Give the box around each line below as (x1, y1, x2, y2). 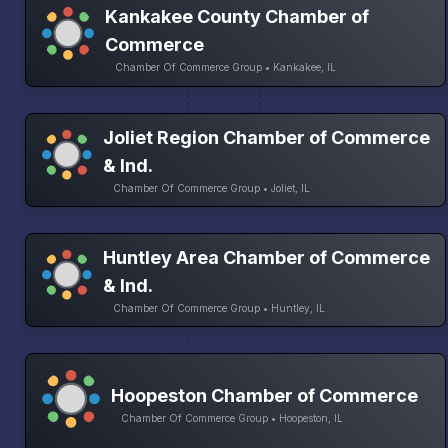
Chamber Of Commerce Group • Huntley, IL (113, 302, 326, 314)
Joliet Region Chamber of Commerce (103, 126, 431, 148)
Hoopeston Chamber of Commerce (111, 385, 418, 407)
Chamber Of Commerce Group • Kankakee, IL (115, 60, 337, 73)
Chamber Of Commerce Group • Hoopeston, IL (121, 412, 343, 425)
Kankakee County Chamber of (105, 5, 370, 27)
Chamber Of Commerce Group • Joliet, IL (113, 181, 311, 194)
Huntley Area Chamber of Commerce (103, 247, 431, 268)
